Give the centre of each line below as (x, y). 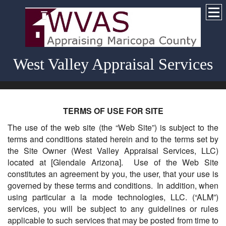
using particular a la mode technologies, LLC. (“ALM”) (113, 197)
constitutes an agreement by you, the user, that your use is (113, 174)
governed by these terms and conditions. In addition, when (113, 186)
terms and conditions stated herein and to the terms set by (113, 139)
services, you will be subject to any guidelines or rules (113, 209)
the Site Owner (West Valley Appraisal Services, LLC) (113, 151)
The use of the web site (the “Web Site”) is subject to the (113, 128)
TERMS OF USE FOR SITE (113, 111)
